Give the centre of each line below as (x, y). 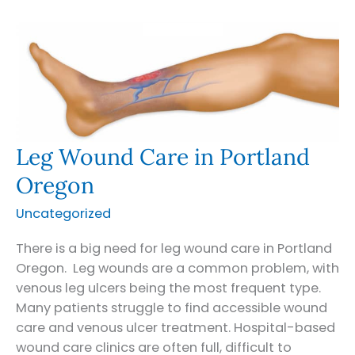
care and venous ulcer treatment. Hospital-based (176, 327)
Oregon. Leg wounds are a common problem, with (177, 268)
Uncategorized (63, 213)
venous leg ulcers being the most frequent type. (168, 288)
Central (39, 61)
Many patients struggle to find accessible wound (172, 307)
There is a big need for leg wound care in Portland (174, 248)
